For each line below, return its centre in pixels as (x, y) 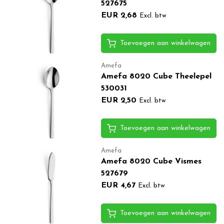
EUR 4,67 (118, 185)
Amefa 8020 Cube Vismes (151, 161)
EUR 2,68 (119, 15)
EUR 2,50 (118, 100)
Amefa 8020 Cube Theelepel (156, 76)
